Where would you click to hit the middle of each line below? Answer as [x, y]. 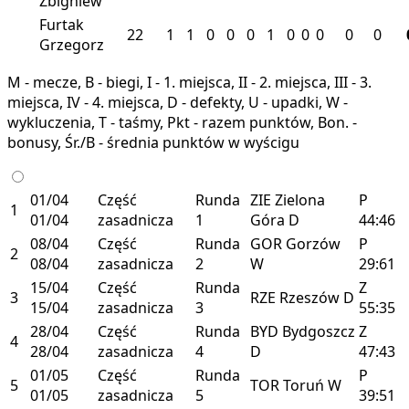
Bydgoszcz [319, 331]
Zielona [300, 199]
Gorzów [313, 243]
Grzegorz [72, 44]
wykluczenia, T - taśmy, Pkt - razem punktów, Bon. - [182, 122]
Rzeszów [311, 297]
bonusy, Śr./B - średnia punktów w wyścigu [153, 142]
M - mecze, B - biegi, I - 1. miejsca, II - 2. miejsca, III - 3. [189, 82]
